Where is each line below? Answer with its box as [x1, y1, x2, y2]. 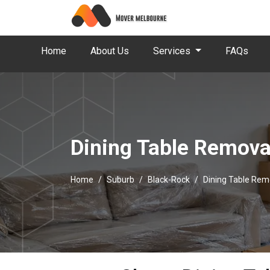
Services [153, 45, 193, 57]
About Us [90, 45, 129, 57]
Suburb [107, 175, 134, 184]
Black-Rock [148, 175, 190, 184]
